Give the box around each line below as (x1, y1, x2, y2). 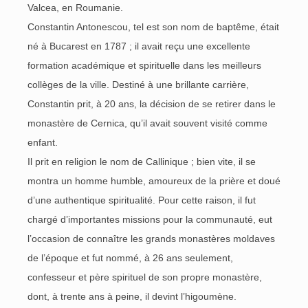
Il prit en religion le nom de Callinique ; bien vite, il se (27, 156, 256, 167)
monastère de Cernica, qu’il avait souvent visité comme (27, 118, 267, 129)
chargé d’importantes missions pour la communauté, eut (27, 214, 272, 225)
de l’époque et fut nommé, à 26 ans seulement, (27, 252, 233, 263)
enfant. (27, 137, 58, 148)
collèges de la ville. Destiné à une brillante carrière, (27, 79, 249, 90)
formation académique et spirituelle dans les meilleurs (27, 60, 261, 71)
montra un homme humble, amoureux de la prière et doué (27, 175, 280, 186)
